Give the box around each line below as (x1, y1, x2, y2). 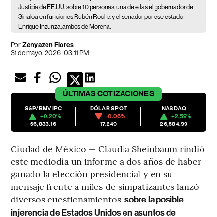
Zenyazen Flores (22, 41, 74, 49)
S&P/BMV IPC (24, 105, 62, 112)
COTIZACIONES (97, 89, 154, 99)
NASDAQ (161, 105, 186, 112)
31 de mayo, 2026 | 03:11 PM (11, 49, 90, 57)
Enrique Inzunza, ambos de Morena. (18, 23, 111, 31)
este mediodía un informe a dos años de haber (11, 155, 201, 168)
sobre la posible (124, 194, 184, 205)
